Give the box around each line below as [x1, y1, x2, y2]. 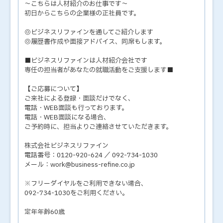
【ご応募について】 [24, 84, 83, 94]
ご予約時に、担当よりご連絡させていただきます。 [24, 122, 172, 132]
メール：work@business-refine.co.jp [24, 160, 135, 170]
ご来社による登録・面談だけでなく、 [24, 94, 134, 104]
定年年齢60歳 [24, 207, 65, 217]
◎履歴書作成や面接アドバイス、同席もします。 [24, 37, 166, 47]
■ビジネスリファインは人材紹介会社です [24, 56, 147, 66]
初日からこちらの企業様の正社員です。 [24, 8, 140, 18]
